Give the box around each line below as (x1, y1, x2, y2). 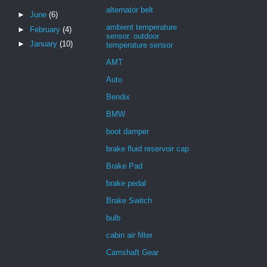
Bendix (106, 92, 130, 101)
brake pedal (106, 178, 146, 188)
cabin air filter (106, 230, 153, 240)
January (29, 39, 60, 49)
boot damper (106, 126, 149, 136)
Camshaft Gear (106, 247, 159, 257)
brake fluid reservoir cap (106, 144, 189, 153)
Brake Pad (106, 161, 142, 170)
